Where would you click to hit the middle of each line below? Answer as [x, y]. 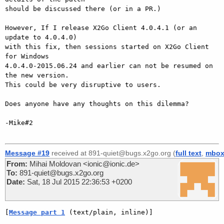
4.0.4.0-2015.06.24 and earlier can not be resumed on [109, 65]
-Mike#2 [19, 122]
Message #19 [27, 153]
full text [188, 153]
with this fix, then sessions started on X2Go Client [107, 46]
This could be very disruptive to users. [83, 84]
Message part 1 [37, 212]
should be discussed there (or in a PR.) [83, 8]
